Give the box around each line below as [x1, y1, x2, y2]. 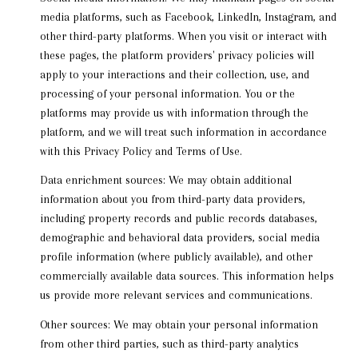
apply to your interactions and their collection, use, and [39, 67, 309, 81]
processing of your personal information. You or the [39, 86, 295, 100]
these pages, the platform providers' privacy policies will [39, 48, 314, 62]
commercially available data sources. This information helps [39, 269, 334, 283]
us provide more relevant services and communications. [39, 288, 312, 302]
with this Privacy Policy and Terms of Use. [39, 144, 242, 157]
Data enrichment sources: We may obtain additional [39, 173, 292, 187]
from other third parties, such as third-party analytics [39, 336, 299, 350]
